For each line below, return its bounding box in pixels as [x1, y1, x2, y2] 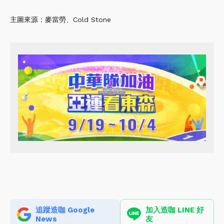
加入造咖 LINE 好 [145, 205, 204, 214]
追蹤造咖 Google [35, 205, 94, 214]
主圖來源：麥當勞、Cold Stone [10, 15, 111, 24]
